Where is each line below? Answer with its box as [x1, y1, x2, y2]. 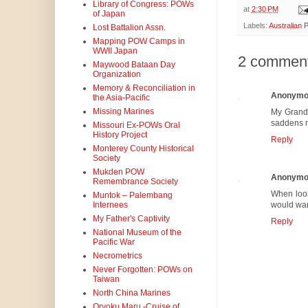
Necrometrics [92, 251, 142, 261]
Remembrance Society [92, 177, 178, 187]
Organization [92, 69, 141, 80]
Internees [92, 200, 128, 210]
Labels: [243, 21, 269, 30]
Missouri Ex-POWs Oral [92, 120, 180, 131]
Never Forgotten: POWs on [92, 265, 192, 275]
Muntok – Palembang [92, 190, 173, 201]
